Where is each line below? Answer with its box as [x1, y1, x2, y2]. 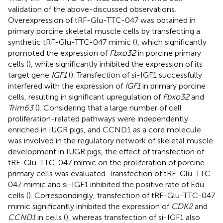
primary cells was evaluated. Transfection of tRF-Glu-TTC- [8, 168, 214, 178]
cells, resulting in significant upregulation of [8, 92, 163, 102]
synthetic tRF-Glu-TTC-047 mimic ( [8, 37, 135, 47]
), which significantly [135, 37, 207, 47]
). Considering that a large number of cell [37, 103, 182, 112]
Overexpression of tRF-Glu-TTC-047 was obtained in [8, 15, 196, 25]
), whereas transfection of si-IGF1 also [66, 212, 200, 222]
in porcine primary [136, 48, 201, 58]
